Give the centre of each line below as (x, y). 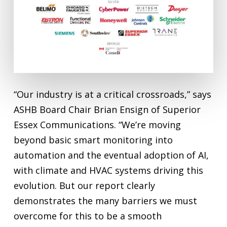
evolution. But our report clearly (84, 185)
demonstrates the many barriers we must (105, 200)
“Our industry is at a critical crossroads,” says (112, 94)
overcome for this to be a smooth (87, 216)
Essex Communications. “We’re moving (97, 124)
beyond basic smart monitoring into (93, 140)
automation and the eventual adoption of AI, (111, 155)
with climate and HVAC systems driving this (108, 170)
